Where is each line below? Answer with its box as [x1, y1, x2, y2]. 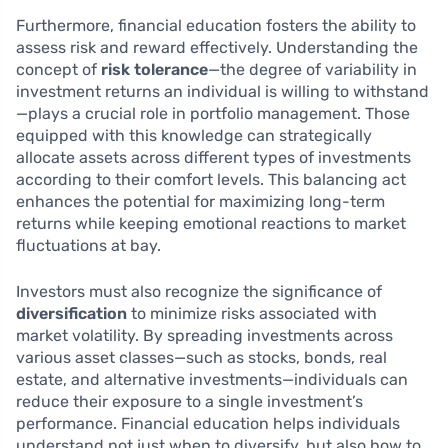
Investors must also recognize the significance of [16, 282, 382, 302]
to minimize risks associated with [127, 304, 377, 324]
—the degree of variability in [208, 60, 417, 80]
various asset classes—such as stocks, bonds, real [16, 348, 387, 368]
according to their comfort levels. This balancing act [16, 170, 406, 190]
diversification [16, 304, 127, 324]
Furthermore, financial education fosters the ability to [16, 16, 416, 36]
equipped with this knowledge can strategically [16, 126, 372, 146]
